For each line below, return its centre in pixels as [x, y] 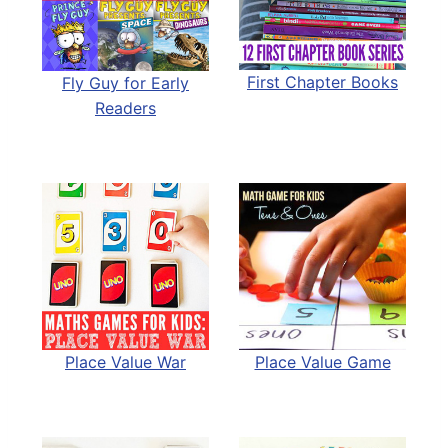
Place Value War [125, 361]
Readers [125, 107]
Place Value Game [322, 361]
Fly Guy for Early [125, 82]
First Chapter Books [322, 82]
